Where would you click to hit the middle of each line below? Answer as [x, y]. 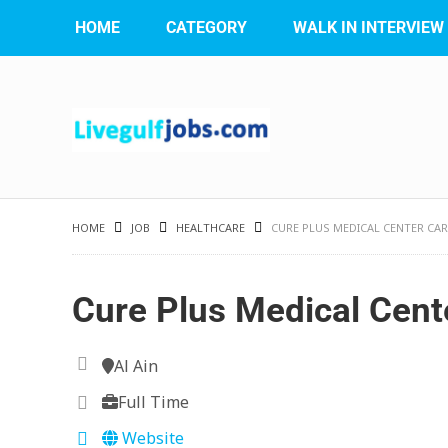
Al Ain [136, 366]
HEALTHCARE [210, 227]
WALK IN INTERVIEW [368, 27]
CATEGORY [206, 27]
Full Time [153, 402]
